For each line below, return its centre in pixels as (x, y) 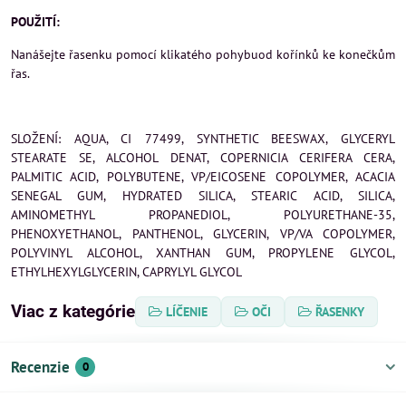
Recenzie (40, 367)
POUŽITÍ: (35, 22)
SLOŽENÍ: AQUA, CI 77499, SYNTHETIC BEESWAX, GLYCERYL (203, 139)
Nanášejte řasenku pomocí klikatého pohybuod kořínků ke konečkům (203, 54)
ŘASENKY (340, 312)
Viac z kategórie (73, 311)
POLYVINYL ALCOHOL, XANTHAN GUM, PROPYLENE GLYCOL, (203, 253)
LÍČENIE (187, 312)
